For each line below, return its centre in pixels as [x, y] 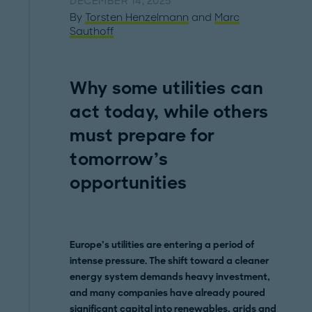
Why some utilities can [166, 88]
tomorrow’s [119, 159]
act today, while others [169, 112]
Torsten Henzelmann [137, 17]
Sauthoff [92, 31]
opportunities [128, 183]
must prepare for [142, 135]
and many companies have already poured [168, 293]
